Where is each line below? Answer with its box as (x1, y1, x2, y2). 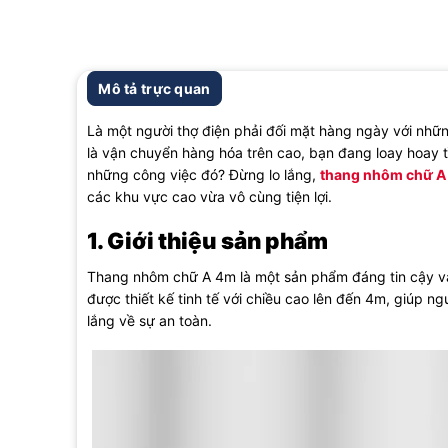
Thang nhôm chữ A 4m (86, 268, 236, 285)
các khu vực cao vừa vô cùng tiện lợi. (86, 187, 336, 205)
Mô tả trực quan (98, 79, 211, 97)
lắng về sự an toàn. (86, 312, 220, 329)
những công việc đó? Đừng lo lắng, (86, 165, 320, 183)
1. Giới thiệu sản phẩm (86, 226, 328, 254)
